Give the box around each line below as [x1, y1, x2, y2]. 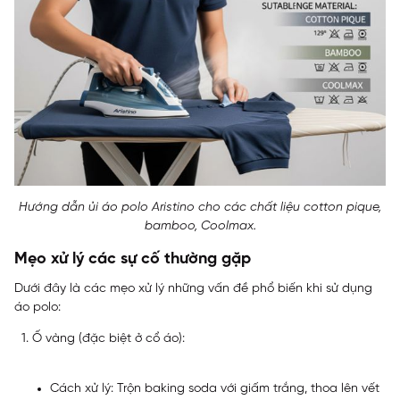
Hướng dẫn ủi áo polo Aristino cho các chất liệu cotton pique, [19, 200, 381, 214]
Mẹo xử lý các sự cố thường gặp [14, 250, 251, 268]
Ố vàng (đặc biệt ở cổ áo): [32, 331, 185, 346]
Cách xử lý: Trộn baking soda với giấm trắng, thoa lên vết [50, 381, 379, 396]
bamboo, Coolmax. [144, 219, 256, 233]
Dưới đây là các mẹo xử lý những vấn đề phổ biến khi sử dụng [14, 281, 372, 296]
